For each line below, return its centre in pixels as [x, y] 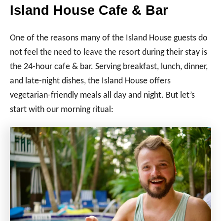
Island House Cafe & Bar [89, 10]
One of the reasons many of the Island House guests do [109, 38]
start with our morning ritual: [62, 110]
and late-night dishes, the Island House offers [90, 81]
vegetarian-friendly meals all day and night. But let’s [102, 95]
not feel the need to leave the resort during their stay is [109, 52]
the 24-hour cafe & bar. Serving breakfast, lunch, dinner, [109, 67]
